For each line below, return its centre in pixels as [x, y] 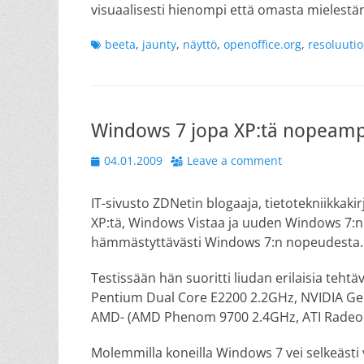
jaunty [159, 44]
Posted [108, 160]
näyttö [200, 44]
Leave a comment [234, 160]
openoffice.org [262, 44]
